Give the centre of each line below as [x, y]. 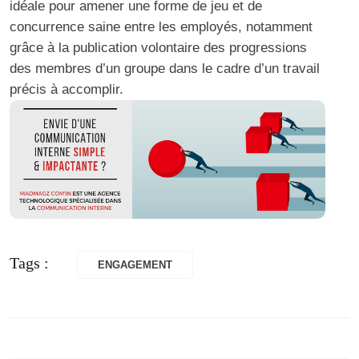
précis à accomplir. [67, 89]
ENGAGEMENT [135, 265]
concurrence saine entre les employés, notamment [161, 26]
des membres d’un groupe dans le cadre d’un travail [165, 68]
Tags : [31, 263]
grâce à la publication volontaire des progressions [158, 47]
